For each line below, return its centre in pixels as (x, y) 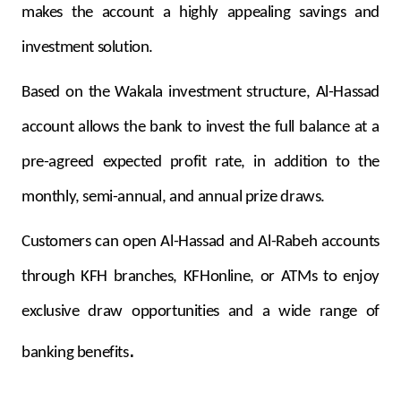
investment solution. (87, 47)
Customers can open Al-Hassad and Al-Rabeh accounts (200, 242)
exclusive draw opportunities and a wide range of (200, 311)
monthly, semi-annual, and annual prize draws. (174, 197)
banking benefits (75, 353)
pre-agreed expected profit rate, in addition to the (200, 162)
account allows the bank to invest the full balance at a (200, 127)
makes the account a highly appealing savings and (200, 13)
